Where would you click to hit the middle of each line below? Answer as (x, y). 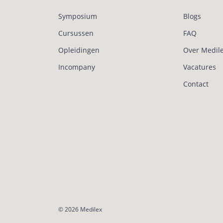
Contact (196, 84)
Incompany (77, 67)
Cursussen (76, 33)
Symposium (78, 16)
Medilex (91, 209)
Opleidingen (79, 50)
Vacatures (199, 67)
